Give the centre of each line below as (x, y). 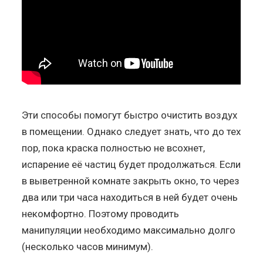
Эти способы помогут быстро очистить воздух (130, 115)
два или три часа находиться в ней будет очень (130, 197)
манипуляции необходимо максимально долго (129, 230)
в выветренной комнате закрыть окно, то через (131, 181)
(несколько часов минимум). (88, 246)
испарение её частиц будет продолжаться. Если (131, 164)
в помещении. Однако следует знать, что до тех (131, 131)
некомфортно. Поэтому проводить (101, 213)
